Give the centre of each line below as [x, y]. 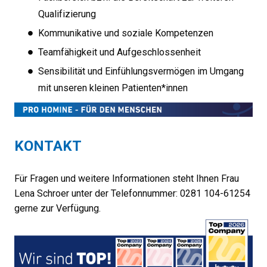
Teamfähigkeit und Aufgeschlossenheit [119, 52]
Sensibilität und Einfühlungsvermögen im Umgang [141, 72]
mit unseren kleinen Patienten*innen [113, 88]
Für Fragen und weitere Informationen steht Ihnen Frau [127, 179]
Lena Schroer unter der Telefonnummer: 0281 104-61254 [132, 194]
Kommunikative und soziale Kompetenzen [126, 33]
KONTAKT [48, 146]
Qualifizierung [67, 14]
